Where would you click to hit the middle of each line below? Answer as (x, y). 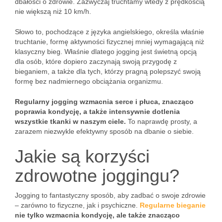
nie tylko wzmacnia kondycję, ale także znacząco (97, 215)
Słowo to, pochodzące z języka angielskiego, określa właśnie (110, 32)
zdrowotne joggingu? (97, 176)
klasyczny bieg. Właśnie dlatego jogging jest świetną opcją (106, 52)
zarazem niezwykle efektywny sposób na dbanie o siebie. (104, 131)
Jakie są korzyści (82, 156)
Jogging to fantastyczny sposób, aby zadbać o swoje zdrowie (110, 195)
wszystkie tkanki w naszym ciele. (70, 121)
